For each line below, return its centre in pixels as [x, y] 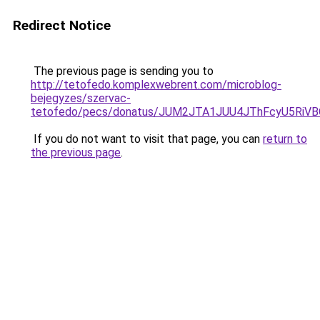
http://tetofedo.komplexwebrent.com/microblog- [156, 85]
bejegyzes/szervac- [81, 98]
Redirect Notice [62, 25]
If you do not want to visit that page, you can [147, 139]
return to [285, 139]
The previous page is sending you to [122, 71]
